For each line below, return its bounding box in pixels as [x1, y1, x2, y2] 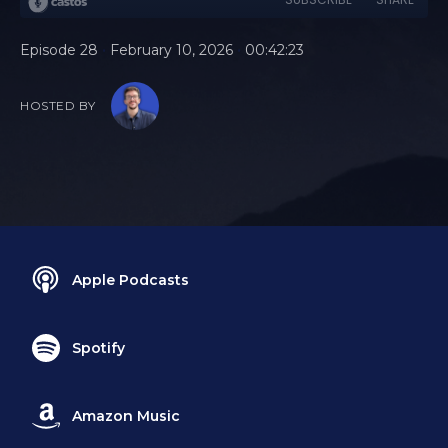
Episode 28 [20, 41, 98, 59]
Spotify [72, 339, 125, 357]
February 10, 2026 [110, 41, 233, 59]
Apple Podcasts [72, 271, 189, 289]
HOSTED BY [20, 98, 96, 113]
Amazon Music [72, 407, 180, 425]
